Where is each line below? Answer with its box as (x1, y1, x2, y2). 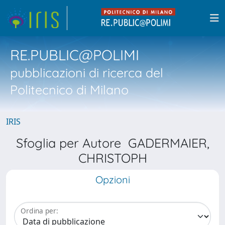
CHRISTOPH (78, 150, 147, 166)
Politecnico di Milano (10, 82, 129, 97)
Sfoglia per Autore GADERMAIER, (16, 135, 209, 151)
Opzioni (95, 173, 130, 186)
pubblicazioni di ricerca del (10, 65, 163, 80)
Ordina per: (21, 206, 58, 216)
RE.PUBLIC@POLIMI (10, 46, 139, 64)
